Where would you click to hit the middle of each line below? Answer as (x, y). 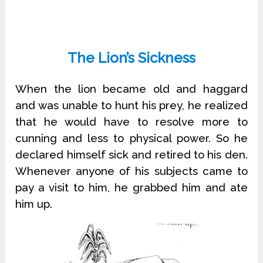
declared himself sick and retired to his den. (131, 154)
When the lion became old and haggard (131, 89)
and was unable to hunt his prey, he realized (131, 105)
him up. (34, 204)
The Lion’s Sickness (131, 58)
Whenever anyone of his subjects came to (131, 171)
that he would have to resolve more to (131, 122)
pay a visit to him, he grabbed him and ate (131, 187)
